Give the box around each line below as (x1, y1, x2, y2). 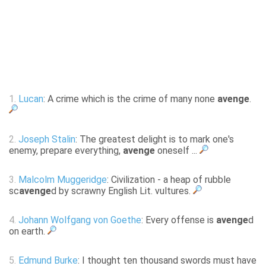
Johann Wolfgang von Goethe (18, 214, 141, 226)
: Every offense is (141, 214, 216, 226)
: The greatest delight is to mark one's (75, 134, 234, 145)
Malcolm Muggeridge (18, 174, 107, 186)
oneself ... (155, 145, 199, 157)
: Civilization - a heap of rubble (107, 174, 231, 186)
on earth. (9, 226, 47, 237)
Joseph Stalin (18, 134, 75, 145)
